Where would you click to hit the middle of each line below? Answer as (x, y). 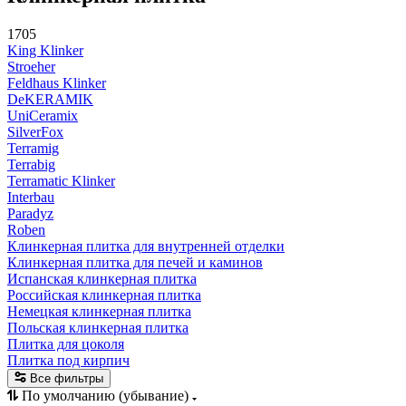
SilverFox (35, 131)
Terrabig (31, 164)
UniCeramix (43, 115)
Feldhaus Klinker (57, 82)
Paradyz (30, 213)
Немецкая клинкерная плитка (99, 311)
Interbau (31, 197)
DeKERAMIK (50, 99)
